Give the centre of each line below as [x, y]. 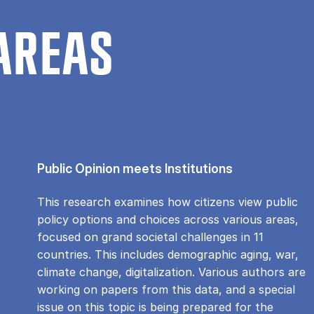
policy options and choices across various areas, [168, 219]
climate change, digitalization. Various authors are [172, 272]
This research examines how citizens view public [168, 202]
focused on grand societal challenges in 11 [151, 237]
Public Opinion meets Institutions [135, 168]
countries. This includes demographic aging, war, [168, 254]
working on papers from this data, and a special [166, 289]
